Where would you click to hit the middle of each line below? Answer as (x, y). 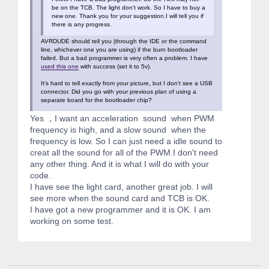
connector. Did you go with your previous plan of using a (119, 92)
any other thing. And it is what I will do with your (119, 164)
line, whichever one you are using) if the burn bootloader (119, 50)
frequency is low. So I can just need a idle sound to (126, 141)
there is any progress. (82, 25)
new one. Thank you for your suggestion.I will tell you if (128, 16)
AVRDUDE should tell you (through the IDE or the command (124, 41)
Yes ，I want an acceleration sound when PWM (122, 119)
